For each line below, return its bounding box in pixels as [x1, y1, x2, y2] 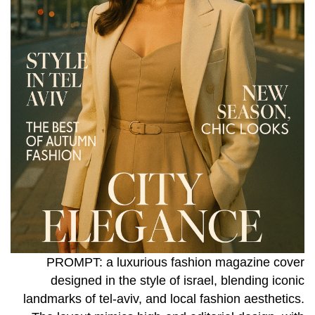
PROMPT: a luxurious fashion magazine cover [46, 255, 304, 269]
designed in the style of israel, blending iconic [51, 273, 304, 288]
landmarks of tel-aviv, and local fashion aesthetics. [23, 291, 304, 306]
